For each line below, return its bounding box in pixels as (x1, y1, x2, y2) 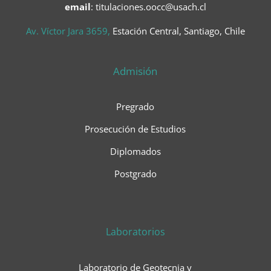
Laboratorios (105, 225, 165, 239)
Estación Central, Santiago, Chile (112, 25, 245, 38)
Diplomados (109, 145, 161, 158)
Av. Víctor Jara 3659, (25, 25, 113, 38)
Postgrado (114, 168, 157, 180)
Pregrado (116, 100, 155, 113)
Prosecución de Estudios (85, 123, 186, 135)
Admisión (113, 64, 158, 79)
